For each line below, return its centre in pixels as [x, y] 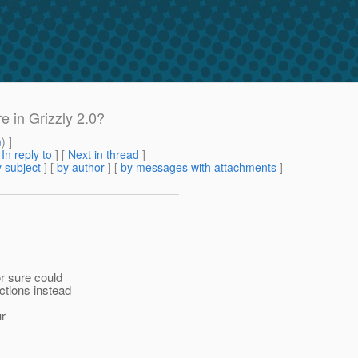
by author [81, 167]
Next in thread [103, 155]
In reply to [27, 155]
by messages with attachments [199, 167]
